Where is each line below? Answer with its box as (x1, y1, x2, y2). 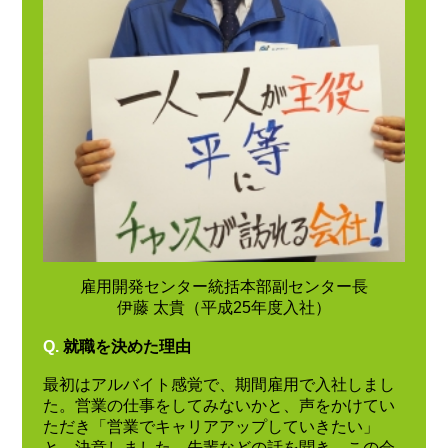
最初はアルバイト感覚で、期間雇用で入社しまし (42, 376, 395, 394)
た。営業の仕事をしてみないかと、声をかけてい (42, 397, 395, 415)
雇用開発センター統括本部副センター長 (79, 277, 368, 295)
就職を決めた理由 (62, 337, 191, 355)
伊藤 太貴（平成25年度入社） (116, 298, 331, 316)
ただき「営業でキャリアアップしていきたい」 (42, 418, 379, 436)
